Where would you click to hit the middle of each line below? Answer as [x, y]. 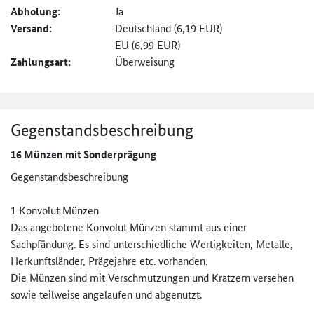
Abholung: [35, 12]
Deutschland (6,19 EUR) [169, 28]
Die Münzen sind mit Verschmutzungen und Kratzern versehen [152, 278]
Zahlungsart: [41, 62]
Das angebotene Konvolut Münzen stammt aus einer [129, 227]
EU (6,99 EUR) [148, 45]
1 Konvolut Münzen [55, 210]
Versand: [31, 28]
